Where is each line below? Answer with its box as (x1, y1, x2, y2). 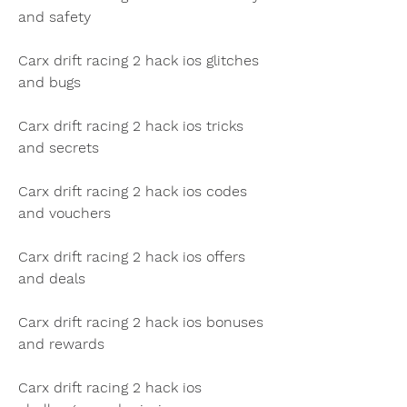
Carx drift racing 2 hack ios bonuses (18, 313, 263, 331)
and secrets (18, 138, 99, 156)
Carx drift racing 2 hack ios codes (18, 182, 247, 200)
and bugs (18, 73, 81, 91)
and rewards (18, 334, 104, 352)
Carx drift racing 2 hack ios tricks (18, 116, 243, 134)
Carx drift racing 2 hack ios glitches (18, 51, 259, 69)
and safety (18, 7, 91, 25)
